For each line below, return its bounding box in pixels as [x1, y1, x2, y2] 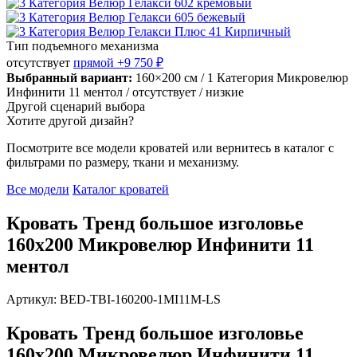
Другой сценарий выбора [6, 99, 145, 113]
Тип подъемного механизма [6, 38, 159, 53]
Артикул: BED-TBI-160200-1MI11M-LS [6, 292, 221, 307]
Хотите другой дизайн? [6, 113, 134, 127]
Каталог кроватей [73, 182, 169, 196]
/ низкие [199, 84, 244, 99]
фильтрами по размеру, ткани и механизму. [6, 155, 239, 169]
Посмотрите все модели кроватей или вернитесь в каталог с [6, 140, 334, 155]
